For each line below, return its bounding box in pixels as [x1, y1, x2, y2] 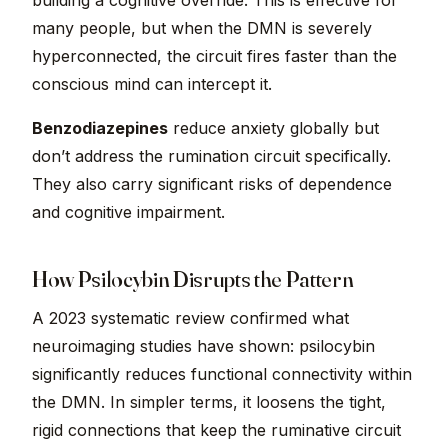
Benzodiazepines [32, 118, 168, 139]
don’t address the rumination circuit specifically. [32, 146, 391, 167]
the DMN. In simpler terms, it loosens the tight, [32, 392, 386, 413]
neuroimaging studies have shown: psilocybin [32, 336, 375, 357]
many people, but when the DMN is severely [32, 18, 372, 39]
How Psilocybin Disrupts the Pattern [32, 265, 354, 294]
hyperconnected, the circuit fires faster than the [32, 46, 397, 67]
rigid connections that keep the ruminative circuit [32, 420, 401, 441]
